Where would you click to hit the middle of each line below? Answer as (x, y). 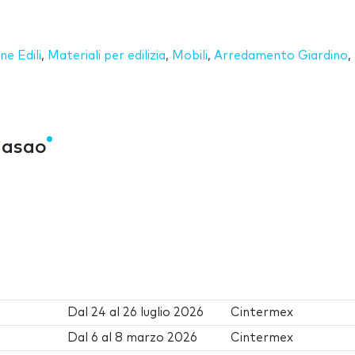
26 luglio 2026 (164, 312)
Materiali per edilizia (107, 55)
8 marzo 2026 (157, 338)
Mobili (190, 55)
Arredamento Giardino (281, 55)
